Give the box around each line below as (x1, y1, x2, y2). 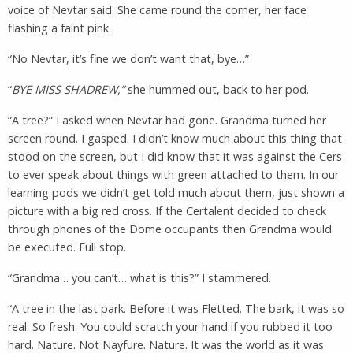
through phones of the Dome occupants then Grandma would (8, 221, 332, 236)
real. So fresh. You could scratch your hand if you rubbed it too (8, 318, 333, 334)
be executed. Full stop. (8, 239, 126, 255)
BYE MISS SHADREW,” (12, 81, 124, 97)
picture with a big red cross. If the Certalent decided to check (8, 203, 326, 218)
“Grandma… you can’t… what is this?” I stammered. (8, 269, 271, 285)
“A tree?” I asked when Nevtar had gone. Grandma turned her (8, 112, 326, 128)
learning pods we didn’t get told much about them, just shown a (8, 184, 344, 200)
